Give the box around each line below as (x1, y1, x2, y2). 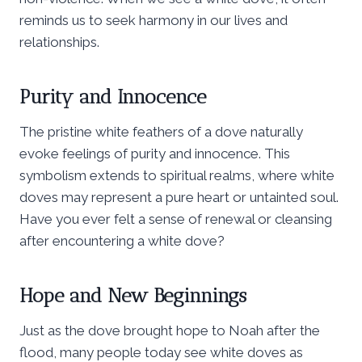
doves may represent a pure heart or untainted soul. (19, 188, 339, 205)
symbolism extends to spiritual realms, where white (19, 166, 335, 183)
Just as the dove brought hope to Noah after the (19, 322, 320, 339)
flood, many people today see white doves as (19, 343, 303, 360)
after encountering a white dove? (19, 232, 225, 249)
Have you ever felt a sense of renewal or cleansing (19, 210, 332, 227)
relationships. (19, 33, 99, 50)
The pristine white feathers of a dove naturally (19, 123, 303, 140)
